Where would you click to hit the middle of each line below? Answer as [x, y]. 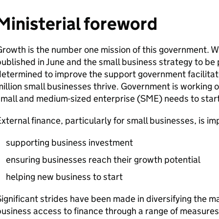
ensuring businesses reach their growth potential [103, 160]
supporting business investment [69, 142]
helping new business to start [64, 177]
